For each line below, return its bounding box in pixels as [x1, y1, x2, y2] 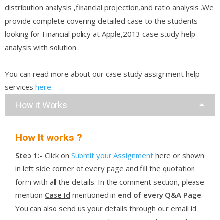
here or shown [153, 150, 204, 160]
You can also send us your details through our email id [15, 203, 196, 213]
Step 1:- [15, 150, 45, 160]
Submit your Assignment [71, 150, 153, 160]
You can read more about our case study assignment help [5, 68, 200, 79]
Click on [45, 150, 71, 160]
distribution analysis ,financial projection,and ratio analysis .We [5, 2, 214, 12]
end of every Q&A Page [118, 190, 201, 200]
